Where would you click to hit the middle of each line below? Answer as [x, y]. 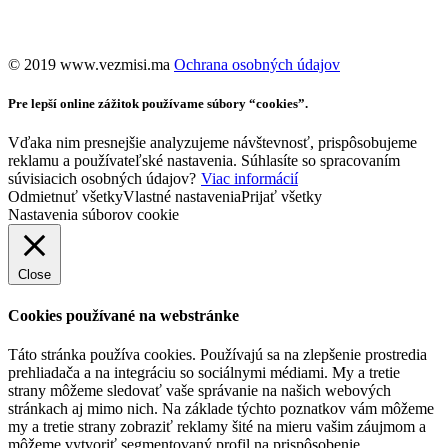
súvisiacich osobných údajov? [102, 179]
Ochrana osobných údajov [257, 64]
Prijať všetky [281, 197]
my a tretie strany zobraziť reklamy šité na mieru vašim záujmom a [217, 426]
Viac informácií [249, 179]
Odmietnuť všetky [65, 197]
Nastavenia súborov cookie [93, 215]
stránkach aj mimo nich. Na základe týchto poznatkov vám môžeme [221, 408]
